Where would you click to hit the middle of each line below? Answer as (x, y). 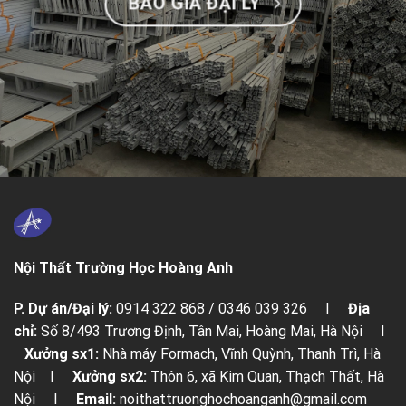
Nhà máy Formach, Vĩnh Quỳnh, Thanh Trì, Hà (240, 354)
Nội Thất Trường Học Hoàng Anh (123, 267)
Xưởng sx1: (62, 354)
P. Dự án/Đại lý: (63, 309)
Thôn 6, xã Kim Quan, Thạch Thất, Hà (266, 377)
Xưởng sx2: (110, 377)
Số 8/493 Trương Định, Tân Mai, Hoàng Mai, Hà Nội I (213, 332)
